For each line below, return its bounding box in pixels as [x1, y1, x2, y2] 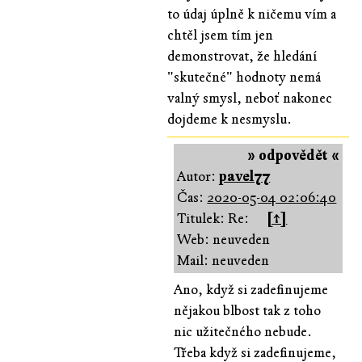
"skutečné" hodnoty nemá [167, 68, 322, 86]
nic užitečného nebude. [174, 322, 313, 340]
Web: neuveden [177, 230, 271, 248]
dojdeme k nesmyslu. [167, 110, 293, 128]
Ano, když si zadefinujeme [174, 280, 329, 298]
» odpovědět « [247, 146, 339, 164]
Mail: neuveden [177, 251, 270, 269]
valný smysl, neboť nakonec [167, 89, 333, 107]
